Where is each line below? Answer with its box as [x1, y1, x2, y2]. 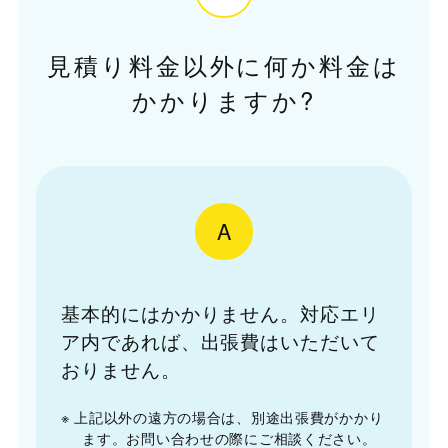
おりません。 [60, 355, 181, 383]
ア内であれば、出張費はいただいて [60, 327, 381, 355]
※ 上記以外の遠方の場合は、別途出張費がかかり [60, 407, 384, 428]
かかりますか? [132, 82, 316, 117]
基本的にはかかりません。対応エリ [60, 299, 381, 327]
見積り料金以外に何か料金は [47, 47, 401, 82]
